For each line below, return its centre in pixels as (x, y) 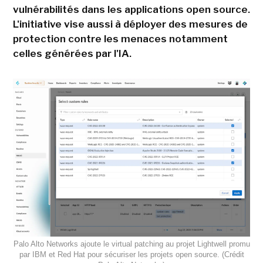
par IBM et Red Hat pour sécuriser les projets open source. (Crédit (131, 255)
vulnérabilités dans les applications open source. (131, 9)
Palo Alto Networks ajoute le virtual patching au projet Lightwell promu (131, 244)
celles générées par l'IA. (72, 53)
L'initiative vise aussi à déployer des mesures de (130, 24)
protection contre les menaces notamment (120, 38)
